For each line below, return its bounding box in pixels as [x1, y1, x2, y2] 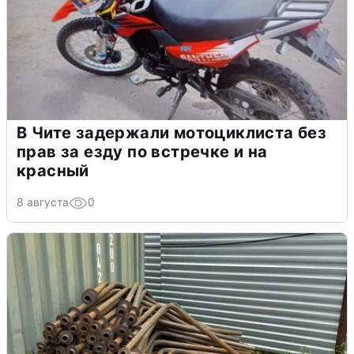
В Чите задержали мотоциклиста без [17, 122, 327, 142]
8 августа [17, 194, 69, 209]
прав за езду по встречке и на [17, 141, 268, 161]
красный [17, 160, 89, 180]
